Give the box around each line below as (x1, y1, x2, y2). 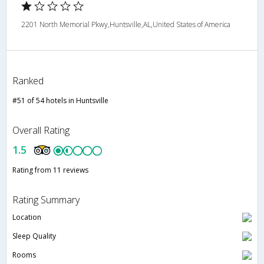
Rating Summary (12, 193, 80, 207)
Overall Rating (12, 124, 70, 137)
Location (12, 212, 41, 223)
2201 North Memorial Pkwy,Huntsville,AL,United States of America (21, 19, 230, 30)
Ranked (12, 74, 44, 88)
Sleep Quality (12, 231, 56, 242)
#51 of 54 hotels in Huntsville (12, 95, 108, 106)
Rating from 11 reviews (12, 165, 88, 176)
